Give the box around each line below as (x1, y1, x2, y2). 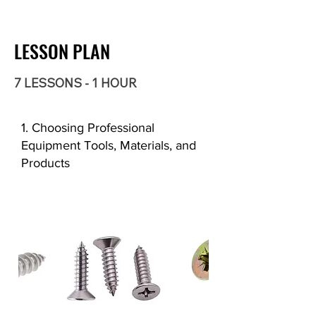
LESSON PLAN (14, 37, 110, 65)
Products (21, 156, 70, 170)
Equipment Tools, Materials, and (21, 138, 196, 152)
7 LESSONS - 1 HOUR (14, 75, 137, 90)
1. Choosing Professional (21, 121, 154, 135)
